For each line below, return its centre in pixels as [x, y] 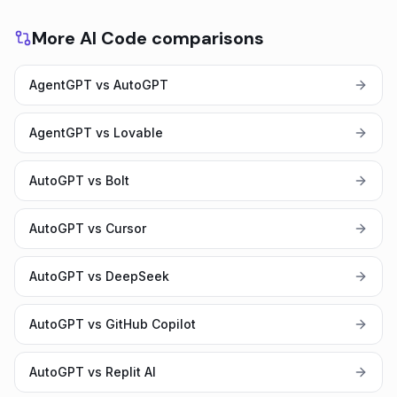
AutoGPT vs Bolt [79, 180]
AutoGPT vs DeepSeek [99, 276]
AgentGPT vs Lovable [96, 132]
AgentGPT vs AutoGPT [99, 85]
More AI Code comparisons [148, 38]
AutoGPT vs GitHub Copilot [113, 324]
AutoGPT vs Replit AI [93, 372]
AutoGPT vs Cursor [88, 228]
